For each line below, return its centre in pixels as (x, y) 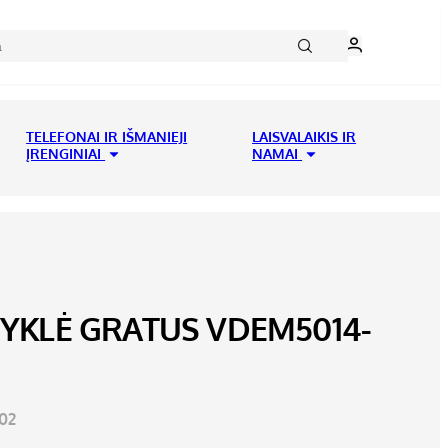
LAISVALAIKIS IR (304, 136)
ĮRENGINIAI (66, 153)
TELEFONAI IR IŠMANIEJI (107, 136)
